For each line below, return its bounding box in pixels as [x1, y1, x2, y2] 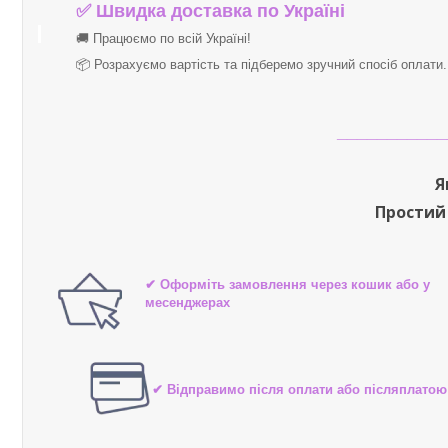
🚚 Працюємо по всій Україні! [76, 30, 251, 46]
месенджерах [145, 294, 231, 310]
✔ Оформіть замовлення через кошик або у [145, 276, 431, 292]
